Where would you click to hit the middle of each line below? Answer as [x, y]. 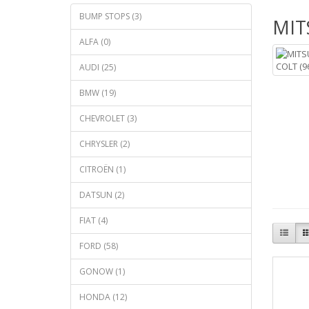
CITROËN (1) [102, 169]
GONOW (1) [102, 271]
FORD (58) [99, 246]
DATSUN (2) [102, 195]
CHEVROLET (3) [108, 118]
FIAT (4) [93, 220]
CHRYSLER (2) [104, 143]
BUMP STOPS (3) [110, 16]
